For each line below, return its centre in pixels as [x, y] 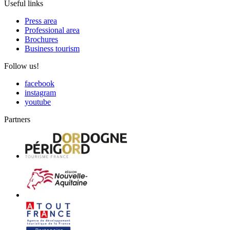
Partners [17, 120]
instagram [40, 93]
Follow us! [22, 66]
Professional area [52, 30]
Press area [41, 21]
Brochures [41, 40]
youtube [38, 102]
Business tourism [52, 49]
